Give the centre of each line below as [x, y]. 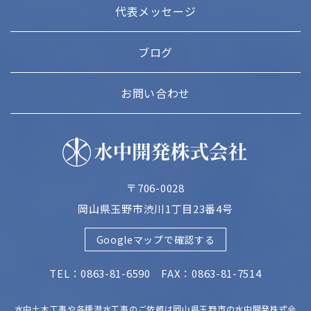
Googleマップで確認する [155, 239]
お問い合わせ [155, 93]
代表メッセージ [155, 11]
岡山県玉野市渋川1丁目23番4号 [155, 208]
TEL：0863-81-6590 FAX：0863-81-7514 [155, 273]
